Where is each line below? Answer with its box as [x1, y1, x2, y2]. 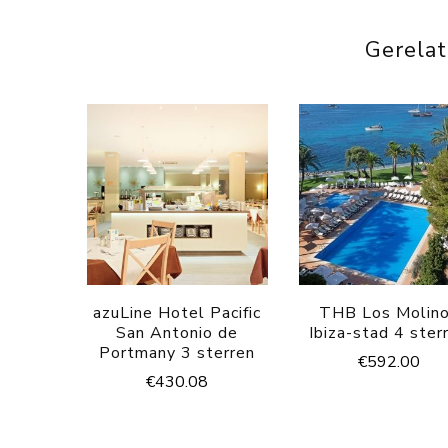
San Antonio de [116, 321, 239, 344]
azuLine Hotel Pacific [93, 301, 262, 324]
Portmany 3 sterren [99, 341, 256, 364]
